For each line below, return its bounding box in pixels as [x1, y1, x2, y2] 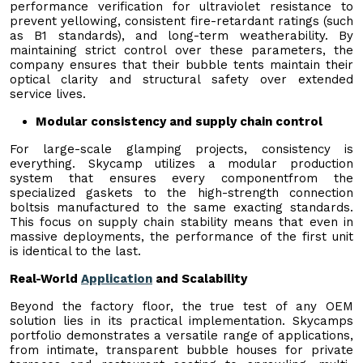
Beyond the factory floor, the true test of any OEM [10, 298, 353, 314]
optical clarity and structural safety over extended [10, 71, 353, 87]
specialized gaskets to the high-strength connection [10, 185, 353, 200]
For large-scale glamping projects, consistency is [10, 141, 353, 156]
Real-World [10, 271, 81, 286]
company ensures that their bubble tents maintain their [10, 57, 353, 72]
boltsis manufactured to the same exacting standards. [10, 199, 353, 215]
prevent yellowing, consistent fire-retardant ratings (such [10, 13, 353, 28]
